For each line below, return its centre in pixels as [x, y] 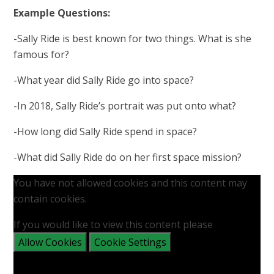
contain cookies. [50, 198]
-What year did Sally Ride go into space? [104, 80]
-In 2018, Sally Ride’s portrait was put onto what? [125, 106]
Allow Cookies [50, 242]
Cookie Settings [131, 242]
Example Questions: [62, 13]
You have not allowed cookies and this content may [131, 183]
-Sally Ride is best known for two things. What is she [133, 38]
